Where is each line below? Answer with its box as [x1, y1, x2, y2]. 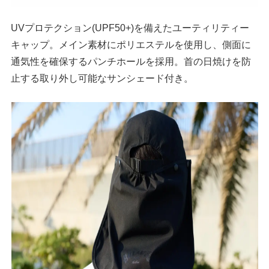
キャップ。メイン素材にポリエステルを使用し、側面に [11, 38, 252, 50]
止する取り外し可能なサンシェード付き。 [11, 72, 194, 83]
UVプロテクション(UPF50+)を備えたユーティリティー [11, 22, 250, 33]
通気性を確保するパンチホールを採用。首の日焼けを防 [11, 55, 252, 67]
